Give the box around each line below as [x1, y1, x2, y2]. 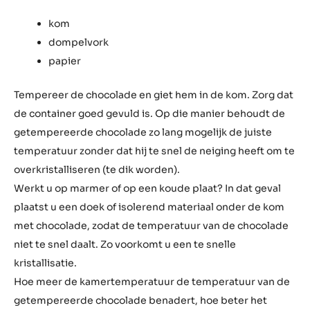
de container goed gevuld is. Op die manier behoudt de [14, 282, 285, 295]
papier [48, 229, 81, 242]
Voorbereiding [14, 109, 146, 131]
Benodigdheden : [14, 154, 147, 173]
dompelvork [48, 210, 109, 224]
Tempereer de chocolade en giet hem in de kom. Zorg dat [14, 263, 293, 276]
